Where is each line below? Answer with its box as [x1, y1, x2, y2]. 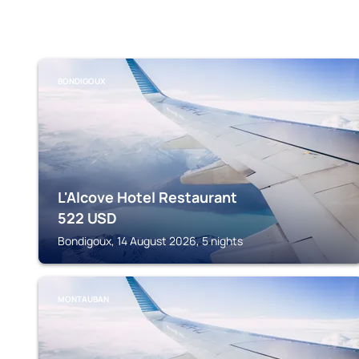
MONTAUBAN [58, 293, 109, 305]
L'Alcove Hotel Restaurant [58, 188, 237, 207]
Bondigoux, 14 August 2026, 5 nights [58, 233, 243, 248]
